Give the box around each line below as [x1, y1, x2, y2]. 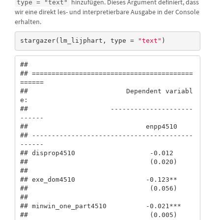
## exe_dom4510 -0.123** [20, 176, 177, 184]
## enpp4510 [20, 123, 177, 131]
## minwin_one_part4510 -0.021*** [20, 202, 181, 210]
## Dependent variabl [20, 87, 193, 95]
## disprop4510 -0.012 [20, 149, 173, 157]
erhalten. [15, 17, 41, 26]
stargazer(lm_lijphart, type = [20, 37, 138, 45]
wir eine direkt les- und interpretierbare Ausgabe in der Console [15, 7, 199, 16]
